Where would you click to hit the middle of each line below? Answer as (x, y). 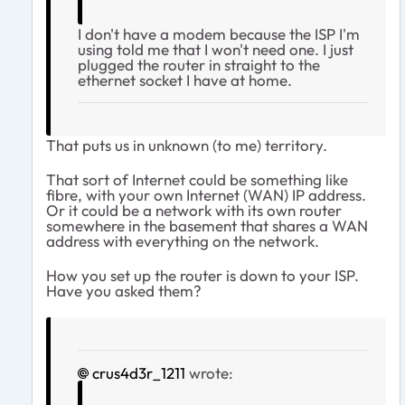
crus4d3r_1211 (139, 372)
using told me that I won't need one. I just (216, 49)
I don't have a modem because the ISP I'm (219, 33)
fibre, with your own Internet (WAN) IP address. (206, 194)
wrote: (209, 372)
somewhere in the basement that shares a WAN (207, 225)
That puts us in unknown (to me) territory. (187, 145)
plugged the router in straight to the (199, 64)
